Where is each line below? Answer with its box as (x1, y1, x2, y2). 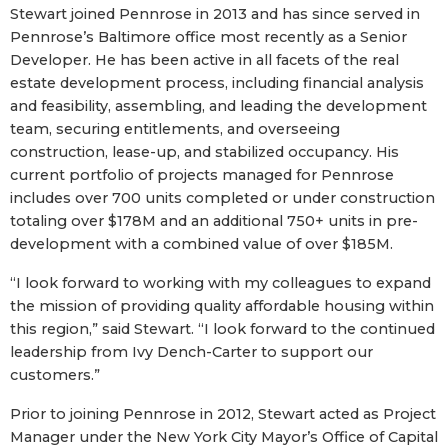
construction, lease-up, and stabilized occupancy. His (10, 142, 399, 161)
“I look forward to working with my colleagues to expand (10, 273, 431, 292)
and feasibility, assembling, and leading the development (10, 96, 427, 115)
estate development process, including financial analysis (10, 73, 424, 92)
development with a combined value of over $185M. (10, 234, 393, 253)
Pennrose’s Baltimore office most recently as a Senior (10, 27, 407, 46)
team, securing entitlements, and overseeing (10, 119, 340, 138)
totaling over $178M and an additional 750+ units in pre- (10, 211, 418, 230)
